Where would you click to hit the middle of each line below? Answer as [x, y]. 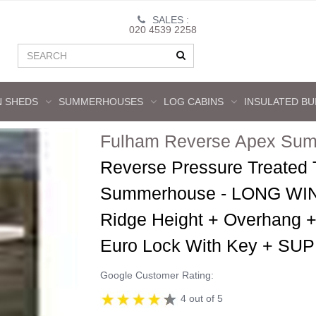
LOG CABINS [193, 102]
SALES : [170, 20]
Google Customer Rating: [157, 275]
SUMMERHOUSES [101, 102]
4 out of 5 [200, 299]
